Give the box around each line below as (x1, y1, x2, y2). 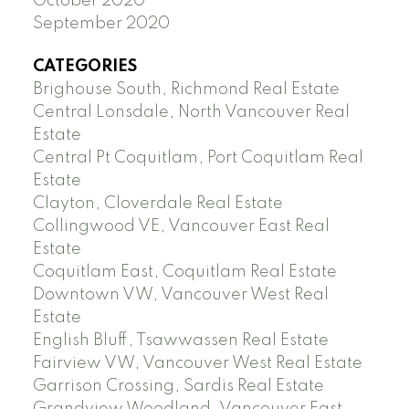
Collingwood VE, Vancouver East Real (32, 218, 330, 236)
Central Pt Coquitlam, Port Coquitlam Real (32, 150, 363, 167)
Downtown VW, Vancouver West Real (32, 287, 329, 304)
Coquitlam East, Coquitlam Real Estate (32, 264, 337, 281)
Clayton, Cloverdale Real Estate (32, 195, 283, 213)
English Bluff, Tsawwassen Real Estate (32, 332, 329, 350)
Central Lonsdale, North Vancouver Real (32, 104, 350, 121)
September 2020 (32, 15, 170, 32)
